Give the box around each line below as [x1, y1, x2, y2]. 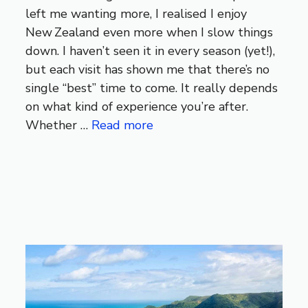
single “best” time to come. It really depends [25, 80, 278, 97]
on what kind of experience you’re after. [25, 98, 249, 115]
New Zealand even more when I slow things [25, 24, 274, 41]
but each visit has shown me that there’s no [25, 61, 270, 78]
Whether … [25, 117, 92, 134]
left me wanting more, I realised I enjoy [25, 5, 247, 23]
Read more [91, 117, 154, 134]
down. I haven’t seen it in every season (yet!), [25, 43, 276, 60]
